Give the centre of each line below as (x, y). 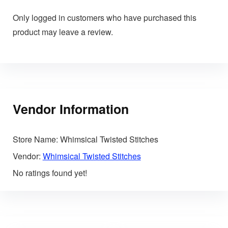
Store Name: (35, 139)
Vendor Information (70, 109)
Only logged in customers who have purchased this (104, 17)
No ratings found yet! (50, 173)
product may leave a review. (63, 32)
